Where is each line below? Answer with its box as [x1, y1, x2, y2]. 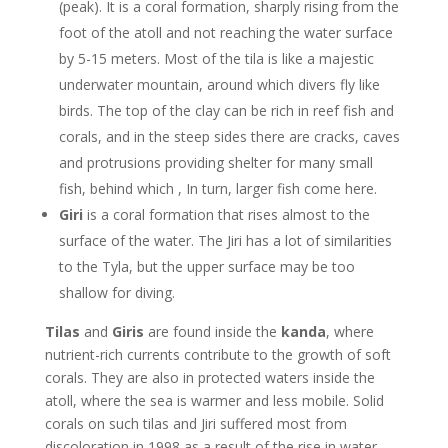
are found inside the [143, 322, 277, 341]
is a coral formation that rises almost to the [82, 205, 370, 224]
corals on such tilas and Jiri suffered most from [44, 414, 347, 433]
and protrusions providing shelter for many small [58, 153, 373, 172]
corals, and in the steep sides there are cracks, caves [58, 127, 400, 146]
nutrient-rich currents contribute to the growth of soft [44, 345, 391, 364]
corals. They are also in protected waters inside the [44, 368, 375, 387]
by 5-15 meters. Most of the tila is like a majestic [58, 49, 374, 68]
